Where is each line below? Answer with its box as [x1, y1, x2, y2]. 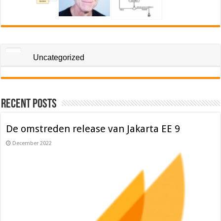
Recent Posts [1, 98, 57, 111]
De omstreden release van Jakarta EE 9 [6, 123, 181, 135]
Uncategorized [33, 53, 85, 62]
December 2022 [12, 140, 52, 147]
